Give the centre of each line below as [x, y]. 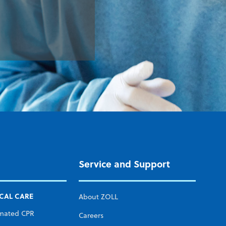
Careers [91, 215]
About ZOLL [98, 196]
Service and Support [124, 164]
